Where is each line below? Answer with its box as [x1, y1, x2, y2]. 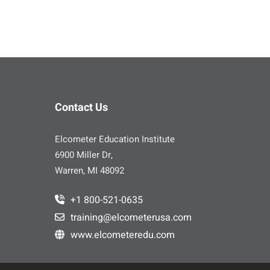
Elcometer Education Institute [55, 133, 175, 146]
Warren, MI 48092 [55, 164, 124, 177]
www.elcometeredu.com [71, 227, 175, 242]
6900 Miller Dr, [55, 148, 113, 162]
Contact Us [55, 99, 108, 116]
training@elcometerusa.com [71, 210, 192, 225]
